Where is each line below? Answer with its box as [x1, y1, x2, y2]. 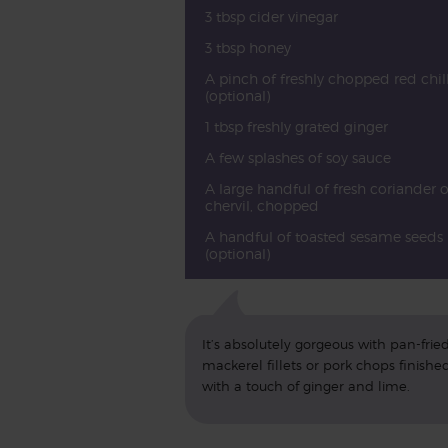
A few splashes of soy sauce [204, 149, 391, 166]
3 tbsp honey [204, 39, 291, 56]
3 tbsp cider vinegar [204, 8, 338, 25]
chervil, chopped [204, 197, 319, 214]
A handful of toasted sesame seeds [204, 228, 443, 245]
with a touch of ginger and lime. [201, 379, 410, 394]
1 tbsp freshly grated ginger [204, 118, 388, 135]
